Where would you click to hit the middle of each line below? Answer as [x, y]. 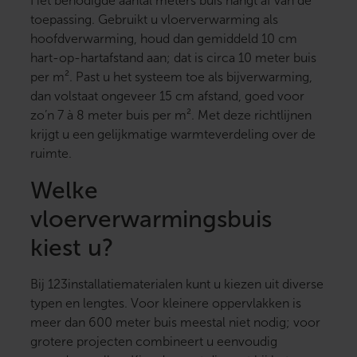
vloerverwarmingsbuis [151, 219]
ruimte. [51, 154]
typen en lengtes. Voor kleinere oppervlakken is [166, 304]
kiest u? [72, 248]
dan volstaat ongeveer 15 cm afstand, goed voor [167, 96]
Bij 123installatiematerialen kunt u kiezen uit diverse [177, 284]
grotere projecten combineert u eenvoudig [154, 342]
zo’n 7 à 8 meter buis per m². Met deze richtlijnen [171, 116]
